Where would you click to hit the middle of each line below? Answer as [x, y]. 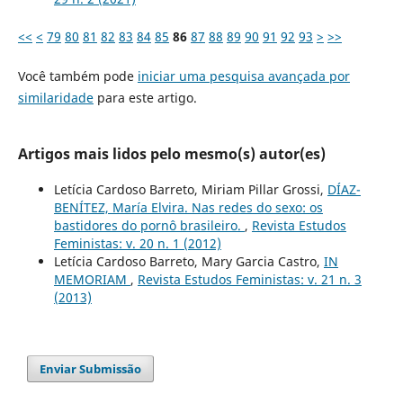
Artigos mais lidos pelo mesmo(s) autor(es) [171, 154]
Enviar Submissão [91, 369]
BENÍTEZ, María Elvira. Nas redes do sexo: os [188, 208]
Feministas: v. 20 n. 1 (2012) [137, 244]
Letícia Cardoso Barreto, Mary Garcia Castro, [188, 262]
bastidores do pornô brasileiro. [149, 226]
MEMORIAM [92, 280]
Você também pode [77, 76]
